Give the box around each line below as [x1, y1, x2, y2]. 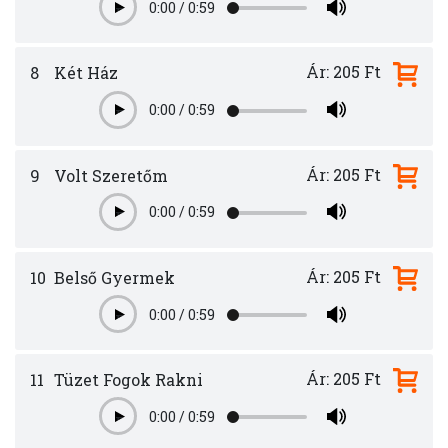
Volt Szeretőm [50, 164, 168, 186]
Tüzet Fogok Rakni [50, 369, 203, 391]
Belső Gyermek [50, 266, 175, 288]
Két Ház [50, 62, 118, 84]
